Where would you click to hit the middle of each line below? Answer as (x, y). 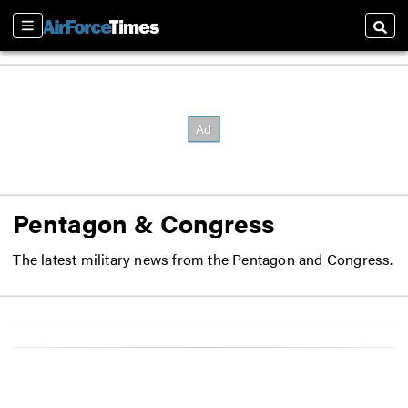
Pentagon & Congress (144, 222)
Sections (44, 34)
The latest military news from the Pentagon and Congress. (203, 260)
